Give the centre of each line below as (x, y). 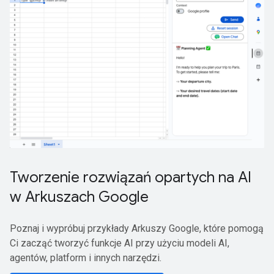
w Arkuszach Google (79, 197)
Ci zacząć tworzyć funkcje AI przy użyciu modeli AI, (120, 243)
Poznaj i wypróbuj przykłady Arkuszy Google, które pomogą (137, 228)
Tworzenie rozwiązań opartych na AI (131, 177)
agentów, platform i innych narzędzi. (86, 257)
